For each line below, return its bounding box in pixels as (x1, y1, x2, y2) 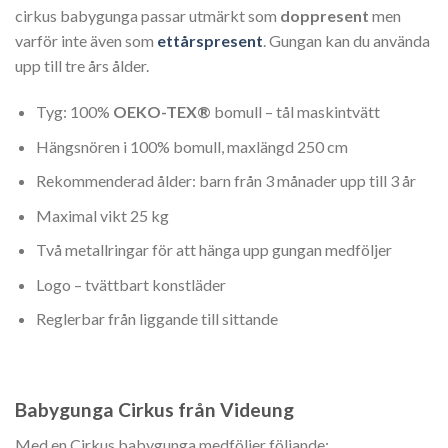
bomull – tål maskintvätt (210, 101, 380, 121)
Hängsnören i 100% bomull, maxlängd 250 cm (35, 136, 348, 156)
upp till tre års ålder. (15, 56, 149, 76)
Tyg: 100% (35, 101, 110, 121)
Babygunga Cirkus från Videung (15, 398, 294, 422)
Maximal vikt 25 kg (35, 205, 169, 225)
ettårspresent (157, 31, 263, 51)
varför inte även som (15, 31, 157, 51)
